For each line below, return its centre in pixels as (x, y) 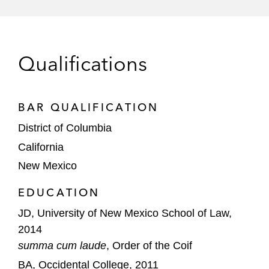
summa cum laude (62, 246)
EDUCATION (59, 192)
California (41, 147)
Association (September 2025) (115, 19)
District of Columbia (65, 128)
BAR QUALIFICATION (89, 107)
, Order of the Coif (149, 246)
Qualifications (83, 64)
